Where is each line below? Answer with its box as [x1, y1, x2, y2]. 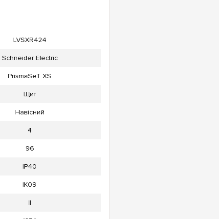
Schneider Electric [1, 54, 58, 63]
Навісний [15, 108, 44, 117]
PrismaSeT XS [8, 72, 51, 81]
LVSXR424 [13, 36, 46, 44]
